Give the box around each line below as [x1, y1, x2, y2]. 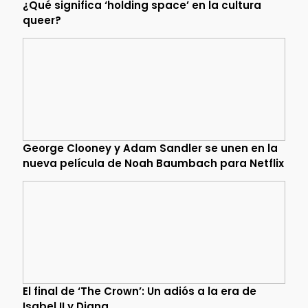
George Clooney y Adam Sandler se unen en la [22, 141, 278, 156]
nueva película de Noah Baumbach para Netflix [22, 156, 284, 171]
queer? [22, 13, 61, 28]
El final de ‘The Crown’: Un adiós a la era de [22, 284, 256, 299]
